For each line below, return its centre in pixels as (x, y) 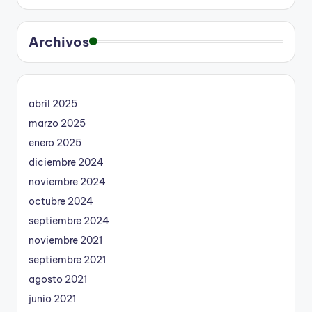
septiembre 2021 (67, 260)
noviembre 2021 (65, 241)
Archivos (59, 42)
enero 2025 (55, 143)
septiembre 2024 (69, 221)
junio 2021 (52, 299)
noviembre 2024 (67, 182)
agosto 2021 (58, 280)
